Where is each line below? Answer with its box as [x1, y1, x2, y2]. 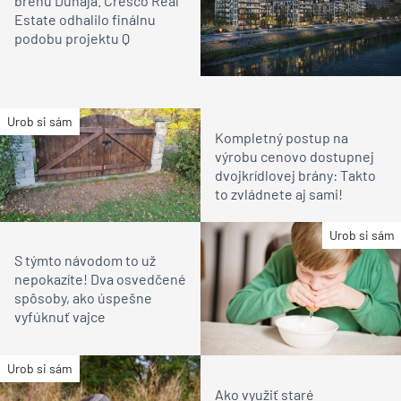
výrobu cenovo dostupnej [215, 147, 374, 165]
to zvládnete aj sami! [215, 184, 343, 202]
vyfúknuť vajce [14, 308, 106, 326]
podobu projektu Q [14, 29, 130, 47]
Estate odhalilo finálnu [14, 10, 156, 28]
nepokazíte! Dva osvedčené [14, 270, 186, 288]
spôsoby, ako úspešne [14, 289, 152, 307]
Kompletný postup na [215, 128, 348, 146]
